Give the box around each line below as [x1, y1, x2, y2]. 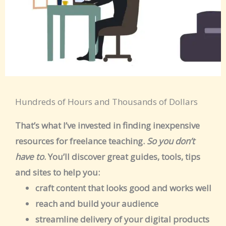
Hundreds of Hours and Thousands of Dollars [15, 95, 198, 107]
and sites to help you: [15, 166, 100, 178]
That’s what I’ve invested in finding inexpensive [15, 119, 200, 131]
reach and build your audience [35, 198, 158, 210]
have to [15, 150, 44, 162]
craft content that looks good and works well [35, 182, 211, 194]
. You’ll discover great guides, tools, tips [44, 150, 200, 162]
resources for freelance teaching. [15, 135, 147, 147]
